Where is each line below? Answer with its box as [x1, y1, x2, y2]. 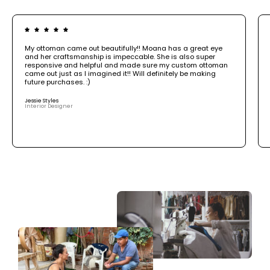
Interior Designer [25, 102, 73, 110]
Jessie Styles [25, 96, 58, 104]
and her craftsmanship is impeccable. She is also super [25, 51, 215, 61]
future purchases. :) [25, 77, 90, 87]
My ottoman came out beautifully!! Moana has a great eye [25, 43, 222, 53]
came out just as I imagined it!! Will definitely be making [25, 68, 216, 78]
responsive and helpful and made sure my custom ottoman [25, 60, 228, 70]
